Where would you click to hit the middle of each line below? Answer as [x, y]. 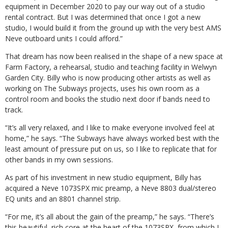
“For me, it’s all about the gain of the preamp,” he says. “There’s [110, 217]
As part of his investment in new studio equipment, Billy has [103, 177]
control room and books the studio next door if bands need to [108, 99]
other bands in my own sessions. [59, 160]
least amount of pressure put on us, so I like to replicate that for [111, 149]
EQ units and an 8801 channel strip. [63, 199]
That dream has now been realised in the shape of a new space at [114, 56]
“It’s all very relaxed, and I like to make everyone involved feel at [110, 127]
